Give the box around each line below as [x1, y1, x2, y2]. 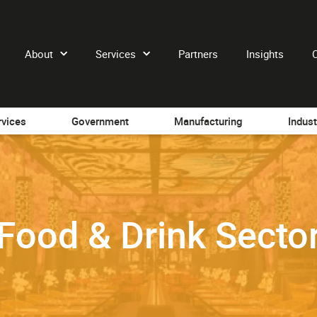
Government [71, 114, 129, 128]
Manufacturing [174, 114, 243, 128]
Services [96, 47, 136, 61]
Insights [246, 47, 284, 61]
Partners [178, 47, 218, 61]
